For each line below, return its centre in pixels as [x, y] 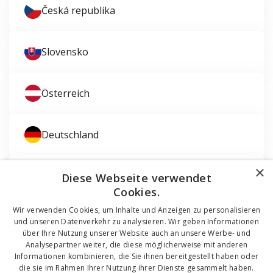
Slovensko [65, 52]
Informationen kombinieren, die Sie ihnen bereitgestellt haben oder [136, 256]
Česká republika [78, 10]
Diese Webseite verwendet [136, 178]
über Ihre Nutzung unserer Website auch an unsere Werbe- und [136, 233]
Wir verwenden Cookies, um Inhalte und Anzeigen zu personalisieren [136, 210]
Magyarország [75, 176]
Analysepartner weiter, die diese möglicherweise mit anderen [136, 245]
